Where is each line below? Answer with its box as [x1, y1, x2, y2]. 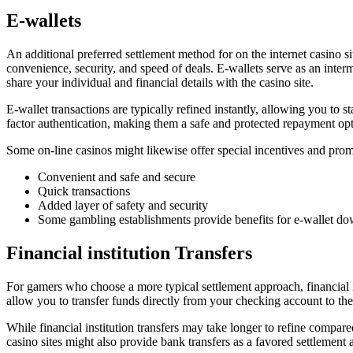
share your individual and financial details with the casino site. [6, 75, 314, 89]
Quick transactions [38, 184, 130, 198]
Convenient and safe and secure [38, 169, 195, 184]
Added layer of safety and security [38, 198, 208, 212]
